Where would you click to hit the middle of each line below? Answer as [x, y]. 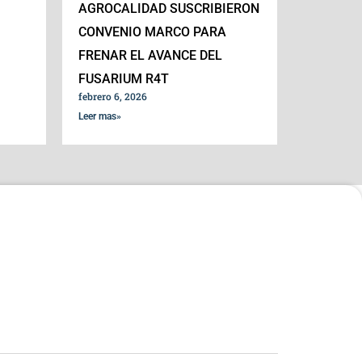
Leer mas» [100, 116]
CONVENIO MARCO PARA [153, 32]
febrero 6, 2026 [113, 96]
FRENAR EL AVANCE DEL [151, 55]
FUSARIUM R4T [124, 78]
